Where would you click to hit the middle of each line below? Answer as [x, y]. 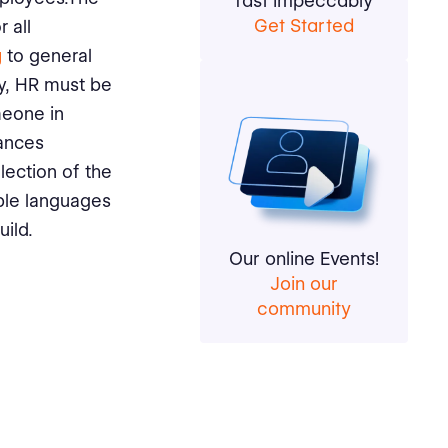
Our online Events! [304, 258]
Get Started [304, 25]
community [304, 308]
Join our [304, 283]
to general [47, 55]
